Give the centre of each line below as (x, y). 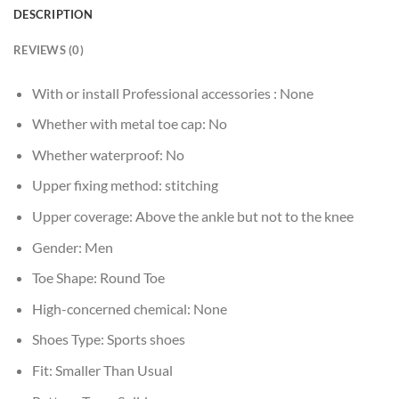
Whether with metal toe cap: (120, 124)
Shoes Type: (69, 339)
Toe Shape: (65, 278)
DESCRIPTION (53, 14)
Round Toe (132, 278)
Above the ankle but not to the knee (244, 216)
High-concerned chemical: (112, 308)
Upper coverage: (83, 216)
